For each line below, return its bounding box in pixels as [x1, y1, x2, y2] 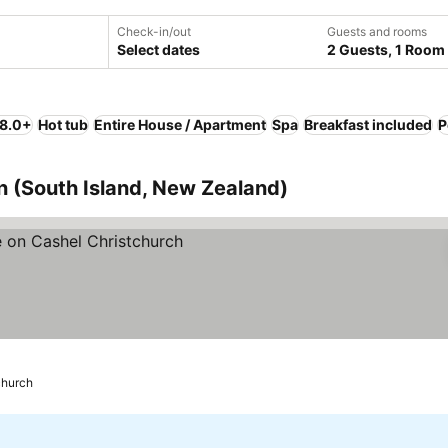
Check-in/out [117, 24, 191, 39]
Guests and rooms [327, 24, 427, 39]
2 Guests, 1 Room [327, 41, 445, 58]
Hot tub [38, 116, 88, 133]
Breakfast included [304, 116, 432, 133]
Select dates [117, 41, 200, 58]
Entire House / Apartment [94, 116, 266, 133]
